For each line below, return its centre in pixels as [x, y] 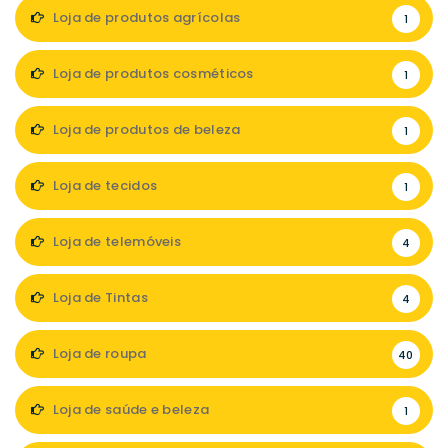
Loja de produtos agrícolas [145, 17]
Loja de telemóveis [115, 241]
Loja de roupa [98, 353]
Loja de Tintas [98, 297]
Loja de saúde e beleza [129, 409]
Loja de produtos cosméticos [151, 73]
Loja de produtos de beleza [145, 129]
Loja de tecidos [103, 185]
